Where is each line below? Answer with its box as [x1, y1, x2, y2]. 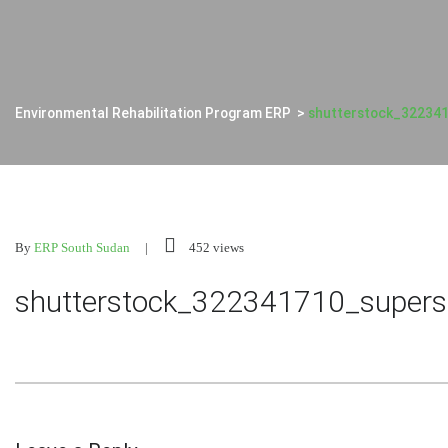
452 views [186, 240, 244, 255]
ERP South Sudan [34, 240, 130, 255]
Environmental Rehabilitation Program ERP [15, 105, 291, 121]
